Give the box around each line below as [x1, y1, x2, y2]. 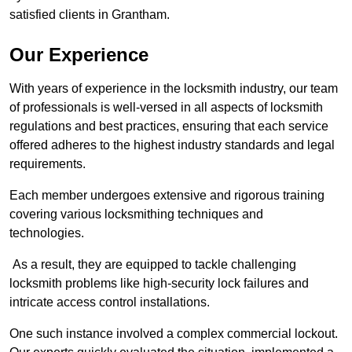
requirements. [9, 157, 86, 171]
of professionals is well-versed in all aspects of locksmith [9, 101, 323, 115]
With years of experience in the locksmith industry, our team [9, 82, 338, 96]
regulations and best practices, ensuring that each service [9, 119, 328, 134]
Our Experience [9, 44, 148, 66]
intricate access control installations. [9, 295, 210, 310]
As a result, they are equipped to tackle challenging [9, 258, 296, 272]
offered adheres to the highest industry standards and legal [9, 138, 335, 152]
